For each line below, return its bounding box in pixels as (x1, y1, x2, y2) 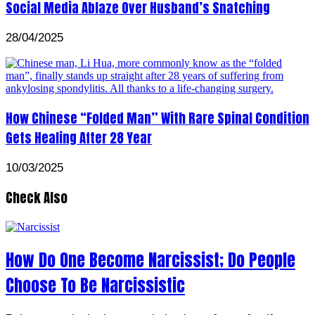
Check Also (6, 188, 67, 208)
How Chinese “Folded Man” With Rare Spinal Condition (6, 108, 309, 128)
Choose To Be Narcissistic (6, 272, 185, 298)
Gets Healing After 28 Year (6, 127, 152, 148)
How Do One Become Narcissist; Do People (6, 247, 295, 273)
